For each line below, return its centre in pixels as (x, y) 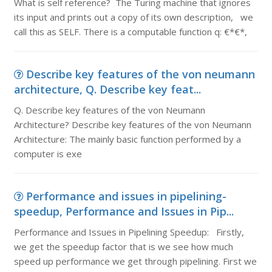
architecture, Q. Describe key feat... (107, 89)
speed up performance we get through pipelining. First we (135, 261)
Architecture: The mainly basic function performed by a (127, 139)
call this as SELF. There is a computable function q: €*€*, (130, 32)
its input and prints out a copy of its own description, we (133, 17)
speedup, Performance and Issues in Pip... (124, 211)
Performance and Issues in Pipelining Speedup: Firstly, (129, 232)
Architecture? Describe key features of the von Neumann (132, 124)
